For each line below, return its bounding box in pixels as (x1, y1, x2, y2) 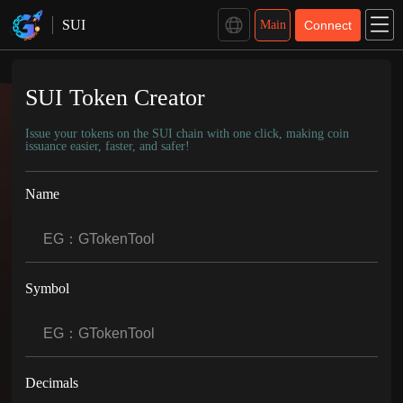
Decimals (25, 375, 79, 390)
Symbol (25, 281, 70, 296)
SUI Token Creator (25, 85, 206, 111)
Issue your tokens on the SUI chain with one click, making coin (25, 127, 350, 140)
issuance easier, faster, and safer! (25, 139, 191, 153)
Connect (304, 17, 352, 32)
